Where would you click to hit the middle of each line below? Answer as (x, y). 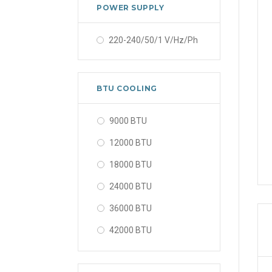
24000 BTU (131, 186)
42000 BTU (131, 230)
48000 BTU (131, 252)
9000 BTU (128, 121)
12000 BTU (131, 142)
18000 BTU (131, 164)
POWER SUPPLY (131, 7)
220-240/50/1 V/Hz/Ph (153, 40)
